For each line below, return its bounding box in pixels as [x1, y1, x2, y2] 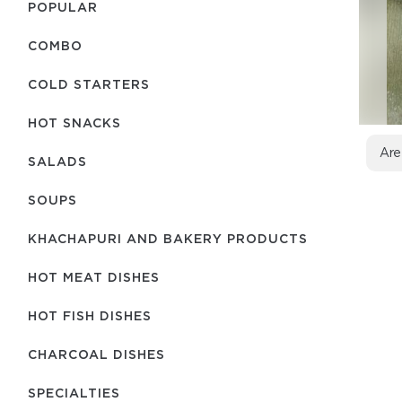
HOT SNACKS [28, 116, 121, 129]
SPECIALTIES [28, 386, 120, 399]
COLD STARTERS [28, 77, 150, 91]
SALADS [28, 154, 87, 168]
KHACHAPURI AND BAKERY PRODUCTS [28, 232, 308, 245]
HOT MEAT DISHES [28, 270, 160, 284]
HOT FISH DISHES [28, 309, 152, 322]
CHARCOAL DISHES [28, 347, 165, 361]
